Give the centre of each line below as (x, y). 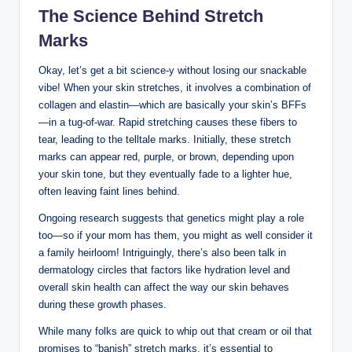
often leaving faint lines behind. (109, 191)
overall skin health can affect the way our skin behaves (164, 287)
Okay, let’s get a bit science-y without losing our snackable (172, 70)
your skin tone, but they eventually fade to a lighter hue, (165, 174)
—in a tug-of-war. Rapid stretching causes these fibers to (168, 122)
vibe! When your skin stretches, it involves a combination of (175, 87)
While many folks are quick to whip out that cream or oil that (175, 331)
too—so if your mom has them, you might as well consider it (176, 235)
